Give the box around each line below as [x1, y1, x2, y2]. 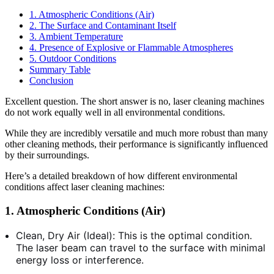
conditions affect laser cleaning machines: [5, 182, 165, 193]
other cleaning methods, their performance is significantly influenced [5, 139, 268, 150]
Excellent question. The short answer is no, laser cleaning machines [5, 96, 264, 107]
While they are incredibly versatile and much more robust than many [5, 128, 268, 139]
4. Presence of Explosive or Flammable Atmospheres [29, 42, 233, 53]
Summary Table [29, 64, 91, 75]
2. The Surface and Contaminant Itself [29, 20, 176, 31]
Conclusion [29, 75, 73, 86]
